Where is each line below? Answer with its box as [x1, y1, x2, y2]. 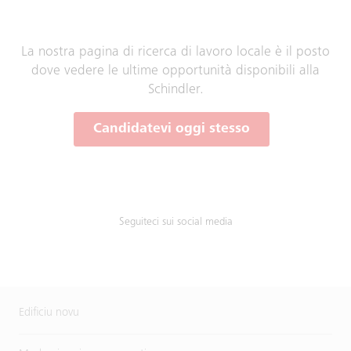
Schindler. [147, 83, 204, 97]
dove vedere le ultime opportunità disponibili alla [31, 64, 320, 78]
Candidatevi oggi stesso [92, 122, 250, 136]
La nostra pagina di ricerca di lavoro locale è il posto [21, 45, 330, 60]
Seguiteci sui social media [118, 217, 233, 228]
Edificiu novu [19, 307, 79, 319]
